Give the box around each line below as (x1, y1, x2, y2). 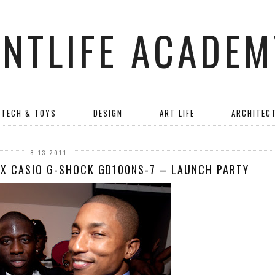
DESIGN (93, 107, 123, 119)
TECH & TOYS (1, 107, 56, 119)
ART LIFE (160, 107, 195, 119)
